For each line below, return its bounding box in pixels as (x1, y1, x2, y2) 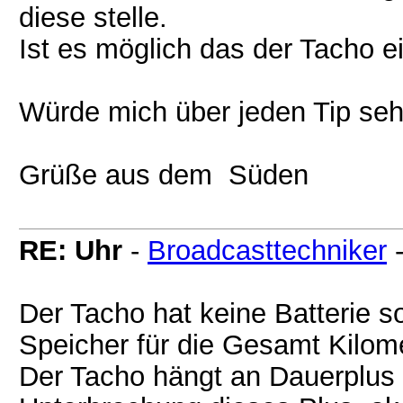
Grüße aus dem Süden (19, 159, 309, 190)
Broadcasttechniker (148, 235, 387, 265)
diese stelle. (19, 2, 167, 32)
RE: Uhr (19, 235, 122, 265)
